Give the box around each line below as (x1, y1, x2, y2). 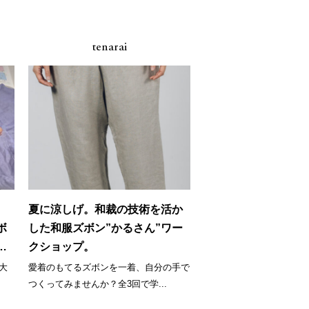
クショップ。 (28, 241, 95, 252)
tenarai (91, 41, 128, 54)
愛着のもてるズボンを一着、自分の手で (28, 262, 190, 272)
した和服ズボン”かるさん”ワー (28, 222, 183, 234)
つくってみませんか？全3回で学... (28, 279, 168, 289)
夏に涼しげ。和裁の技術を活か (28, 203, 183, 215)
